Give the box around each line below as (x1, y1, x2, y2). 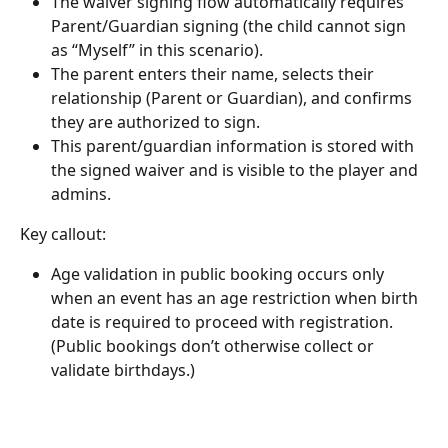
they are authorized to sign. (51, 110, 260, 133)
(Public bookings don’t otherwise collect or (51, 335, 378, 358)
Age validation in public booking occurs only (51, 263, 388, 286)
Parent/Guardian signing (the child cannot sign (51, 14, 410, 37)
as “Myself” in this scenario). (51, 38, 263, 61)
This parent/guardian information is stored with (51, 134, 418, 157)
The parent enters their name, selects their (51, 62, 378, 85)
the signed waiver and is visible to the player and (51, 158, 422, 181)
